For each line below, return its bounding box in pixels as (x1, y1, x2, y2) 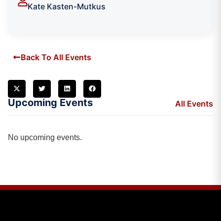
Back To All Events (21, 52, 91, 62)
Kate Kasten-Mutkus (27, 1, 106, 11)
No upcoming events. (8, 133, 82, 142)
